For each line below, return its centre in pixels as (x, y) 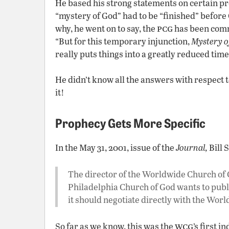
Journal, (192, 147)
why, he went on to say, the (106, 28)
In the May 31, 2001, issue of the (116, 147)
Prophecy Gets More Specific (130, 122)
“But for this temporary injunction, (123, 41)
